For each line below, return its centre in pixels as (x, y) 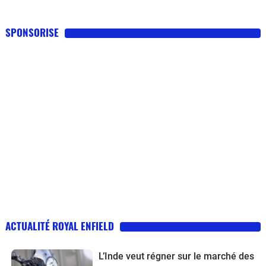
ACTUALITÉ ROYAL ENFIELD (60, 226)
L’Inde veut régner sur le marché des (176, 256)
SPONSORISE (32, 32)
